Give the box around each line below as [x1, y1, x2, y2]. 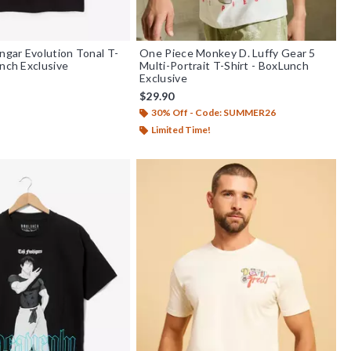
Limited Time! [151, 123, 212, 136]
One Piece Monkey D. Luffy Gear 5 [139, 45, 316, 60]
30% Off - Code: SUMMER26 [151, 106, 277, 118]
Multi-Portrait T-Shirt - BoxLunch [139, 58, 309, 72]
